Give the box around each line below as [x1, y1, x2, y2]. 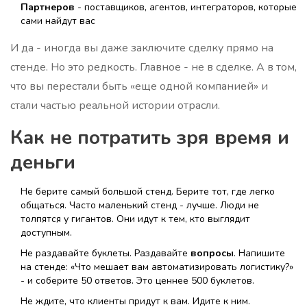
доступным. [21, 226, 72, 240]
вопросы [191, 247, 234, 260]
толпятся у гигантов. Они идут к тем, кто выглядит [21, 212, 250, 226]
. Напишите [234, 247, 285, 260]
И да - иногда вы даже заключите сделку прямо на [10, 40, 273, 56]
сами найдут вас [21, 14, 95, 28]
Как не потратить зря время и [10, 125, 289, 151]
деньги [10, 149, 75, 176]
